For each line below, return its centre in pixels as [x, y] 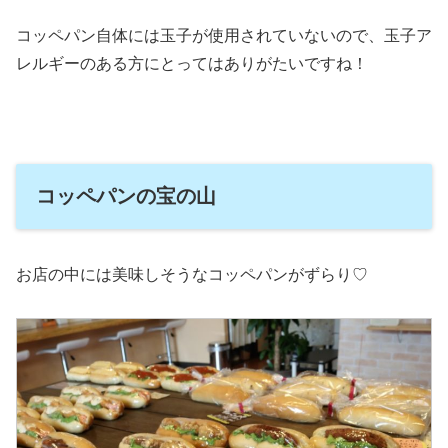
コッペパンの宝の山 [126, 195]
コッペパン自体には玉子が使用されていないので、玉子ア [224, 36]
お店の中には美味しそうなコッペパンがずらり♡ [192, 275]
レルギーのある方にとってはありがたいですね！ [192, 64]
